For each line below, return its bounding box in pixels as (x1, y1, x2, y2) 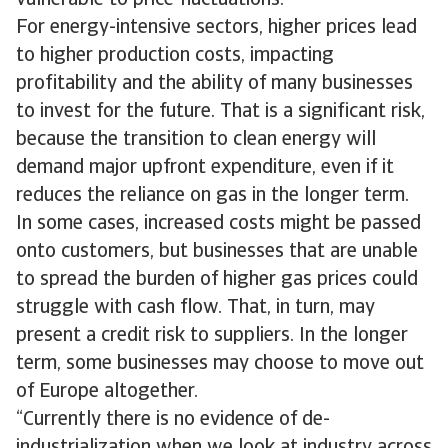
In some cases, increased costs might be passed (16, 214, 421, 234)
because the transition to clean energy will (16, 130, 376, 150)
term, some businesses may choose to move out (16, 354, 424, 374)
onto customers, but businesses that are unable (16, 242, 418, 262)
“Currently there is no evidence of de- (16, 410, 330, 430)
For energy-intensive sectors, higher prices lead (16, 18, 417, 38)
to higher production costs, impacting (16, 46, 334, 66)
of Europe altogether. (16, 382, 198, 402)
